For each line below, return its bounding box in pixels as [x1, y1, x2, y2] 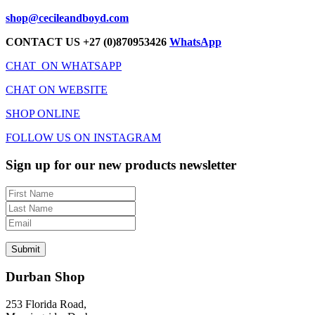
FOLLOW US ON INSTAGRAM [6, 131, 161, 144]
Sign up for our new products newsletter [6, 157, 236, 172]
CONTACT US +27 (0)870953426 [6, 36, 169, 49]
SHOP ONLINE [6, 108, 80, 120]
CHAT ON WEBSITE [6, 84, 108, 96]
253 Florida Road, [6, 298, 86, 311]
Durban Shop [6, 269, 85, 285]
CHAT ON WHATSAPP [6, 60, 122, 72]
